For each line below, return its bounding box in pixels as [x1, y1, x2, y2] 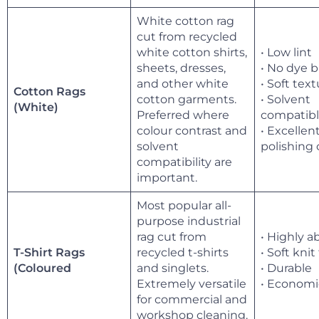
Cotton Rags [14, 84, 85, 98]
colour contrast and [137, 123, 247, 137]
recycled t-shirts [137, 245, 229, 259]
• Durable [261, 261, 312, 275]
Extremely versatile [137, 276, 246, 291]
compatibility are [137, 155, 232, 169]
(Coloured [14, 261, 71, 276]
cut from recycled [137, 29, 237, 43]
